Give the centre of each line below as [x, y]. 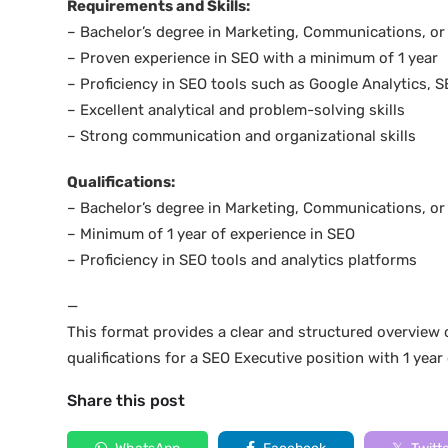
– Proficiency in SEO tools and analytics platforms [242, 260]
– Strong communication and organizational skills [241, 136]
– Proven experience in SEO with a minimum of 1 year [252, 58]
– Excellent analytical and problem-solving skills [236, 110]
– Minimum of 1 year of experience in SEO [211, 234]
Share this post [126, 400]
